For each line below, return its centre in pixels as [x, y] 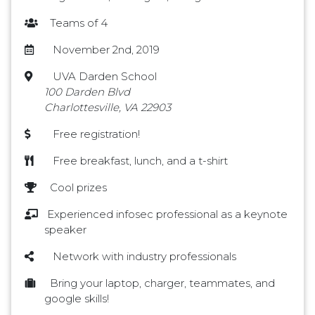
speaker [65, 230]
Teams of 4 [76, 23]
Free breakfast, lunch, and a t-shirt [136, 161]
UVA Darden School [101, 77]
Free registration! [92, 134]
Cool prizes [76, 188]
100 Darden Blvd [87, 92]
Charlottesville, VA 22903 [108, 108]
